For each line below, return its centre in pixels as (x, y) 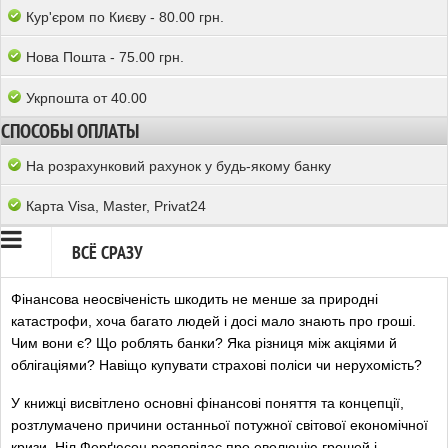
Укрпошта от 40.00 (86, 98)
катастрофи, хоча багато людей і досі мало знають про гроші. (213, 321)
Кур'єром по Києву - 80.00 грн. (125, 17)
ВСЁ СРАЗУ (107, 252)
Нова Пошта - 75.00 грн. (105, 57)
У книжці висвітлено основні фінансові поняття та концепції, (207, 403)
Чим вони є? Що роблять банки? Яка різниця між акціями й (204, 343)
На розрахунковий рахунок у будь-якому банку (178, 166)
